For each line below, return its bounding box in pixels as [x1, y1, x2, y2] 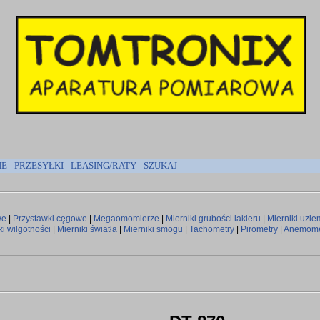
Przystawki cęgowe [13, 214, 87, 224]
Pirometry [241, 224, 278, 234]
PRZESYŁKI [14, 160, 64, 171]
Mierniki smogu [124, 224, 183, 234]
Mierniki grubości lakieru [166, 214, 261, 224]
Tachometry [189, 224, 234, 234]
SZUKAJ [144, 160, 177, 171]
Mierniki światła [57, 224, 117, 234]
